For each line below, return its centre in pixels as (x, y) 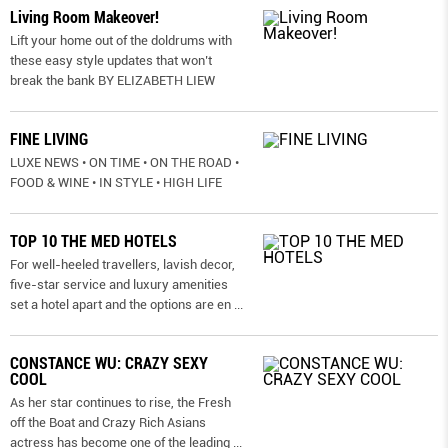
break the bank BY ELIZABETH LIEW (112, 80)
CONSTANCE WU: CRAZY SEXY (109, 363)
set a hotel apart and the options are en (120, 304)
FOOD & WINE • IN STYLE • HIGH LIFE (116, 182)
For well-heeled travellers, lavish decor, (122, 264)
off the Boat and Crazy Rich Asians (108, 422)
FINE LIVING (49, 139)
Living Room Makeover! (84, 17)
